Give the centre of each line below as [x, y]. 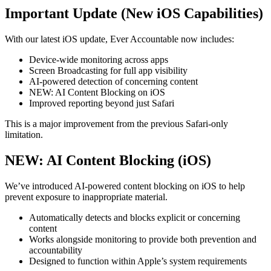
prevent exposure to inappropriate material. [86, 197]
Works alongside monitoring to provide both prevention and [143, 239]
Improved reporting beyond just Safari [102, 103]
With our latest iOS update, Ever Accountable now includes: [119, 39]
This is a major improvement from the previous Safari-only [116, 124]
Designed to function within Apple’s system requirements [138, 261]
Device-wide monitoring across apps [99, 60]
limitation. [24, 135]
